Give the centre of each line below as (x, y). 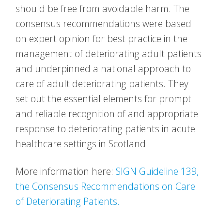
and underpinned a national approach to (103, 69)
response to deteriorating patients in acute (105, 129)
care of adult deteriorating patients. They (102, 84)
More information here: (66, 171)
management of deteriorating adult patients (108, 54)
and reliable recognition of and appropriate (107, 114)
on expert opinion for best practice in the (101, 39)
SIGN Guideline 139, (157, 171)
